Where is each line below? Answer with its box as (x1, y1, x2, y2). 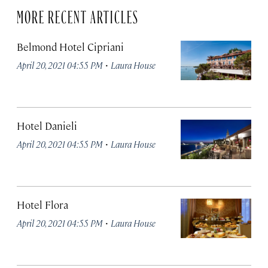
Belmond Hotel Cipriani (17, 40, 124, 53)
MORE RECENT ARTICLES (17, 10, 139, 19)
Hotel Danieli (17, 118, 77, 132)
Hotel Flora (17, 197, 68, 211)
